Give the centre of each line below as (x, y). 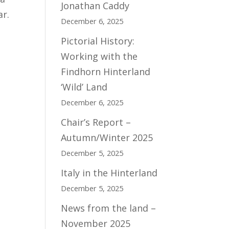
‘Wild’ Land (84, 87)
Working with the (99, 56)
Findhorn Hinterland (106, 72)
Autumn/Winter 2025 (107, 138)
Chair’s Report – (96, 122)
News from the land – (109, 208)
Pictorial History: (98, 41)
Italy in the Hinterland (109, 173)
